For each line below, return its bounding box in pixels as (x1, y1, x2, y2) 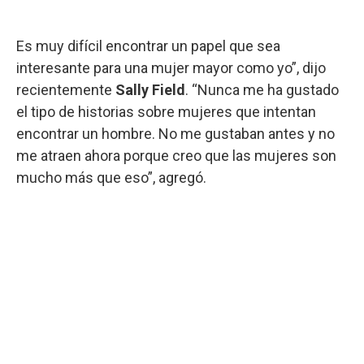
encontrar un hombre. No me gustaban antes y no (16, 124, 335, 142)
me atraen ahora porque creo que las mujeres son (16, 146, 336, 164)
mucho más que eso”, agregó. (16, 168, 206, 186)
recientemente (16, 80, 115, 98)
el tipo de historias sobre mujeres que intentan (16, 102, 316, 120)
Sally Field (115, 80, 185, 98)
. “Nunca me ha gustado (185, 80, 339, 98)
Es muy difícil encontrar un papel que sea (16, 37, 280, 54)
